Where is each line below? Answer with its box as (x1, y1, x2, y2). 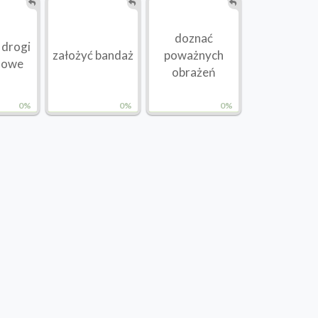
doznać (174, 31, 213, 46)
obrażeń (172, 65, 216, 80)
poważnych (163, 48, 224, 63)
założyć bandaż (52, 48, 133, 63)
